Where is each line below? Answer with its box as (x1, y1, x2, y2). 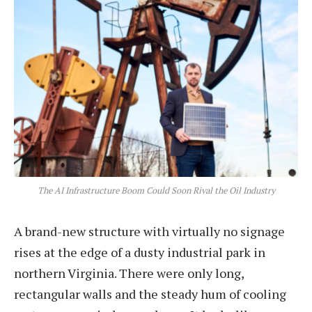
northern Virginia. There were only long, (14, 264, 244, 281)
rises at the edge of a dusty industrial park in (14, 243, 265, 260)
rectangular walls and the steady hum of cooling (14, 285, 286, 302)
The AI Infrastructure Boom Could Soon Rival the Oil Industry (37, 184, 275, 196)
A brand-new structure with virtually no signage (14, 222, 285, 240)
